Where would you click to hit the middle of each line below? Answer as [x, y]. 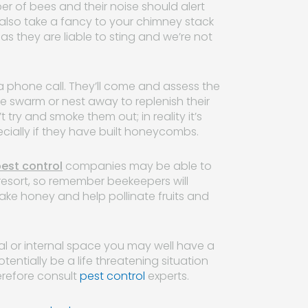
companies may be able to [137, 166]
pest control [112, 276]
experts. [167, 276]
